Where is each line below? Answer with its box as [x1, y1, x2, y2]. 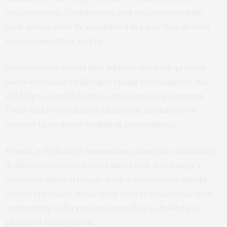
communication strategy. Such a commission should [5, 174, 207, 184]
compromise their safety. [5, 35, 103, 46]
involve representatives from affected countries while [5, 188, 214, 199]
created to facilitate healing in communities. [5, 119, 177, 129]
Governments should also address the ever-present [5, 62, 206, 72]
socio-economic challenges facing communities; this [5, 76, 209, 87]
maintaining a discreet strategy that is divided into [5, 202, 202, 213]
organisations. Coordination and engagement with [5, 7, 203, 17]
